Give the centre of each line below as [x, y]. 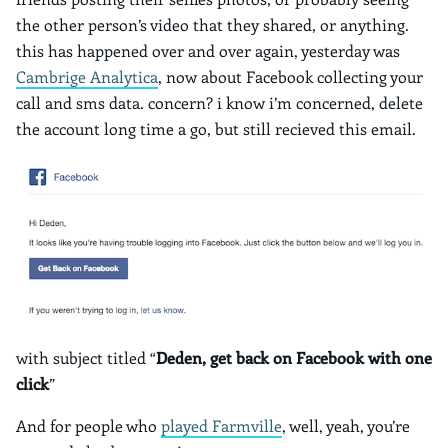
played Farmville [221, 426]
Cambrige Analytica [87, 76]
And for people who [88, 426]
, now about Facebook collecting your [290, 76]
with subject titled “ [86, 358]
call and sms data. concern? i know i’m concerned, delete [219, 102]
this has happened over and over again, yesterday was [208, 50]
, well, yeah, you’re [346, 426]
